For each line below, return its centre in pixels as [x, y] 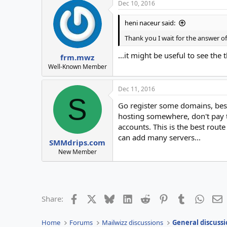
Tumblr [199, 198]
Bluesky [128, 198]
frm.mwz [77, 57]
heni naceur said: [150, 23]
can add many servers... [159, 137]
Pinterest [183, 198]
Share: [52, 199]
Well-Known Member [77, 66]
